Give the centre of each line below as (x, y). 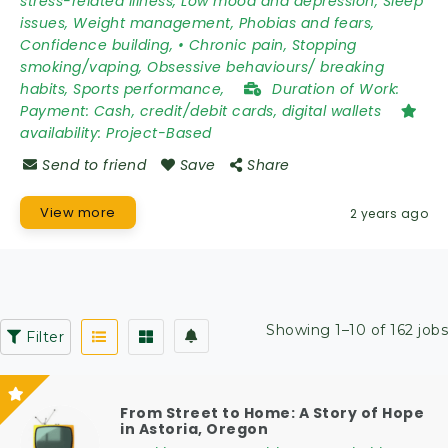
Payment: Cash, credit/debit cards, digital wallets (203, 111)
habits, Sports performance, (124, 89)
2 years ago (388, 213)
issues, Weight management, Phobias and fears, (197, 23)
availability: (63, 133)
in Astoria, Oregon (194, 429)
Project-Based (159, 133)
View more (78, 212)
